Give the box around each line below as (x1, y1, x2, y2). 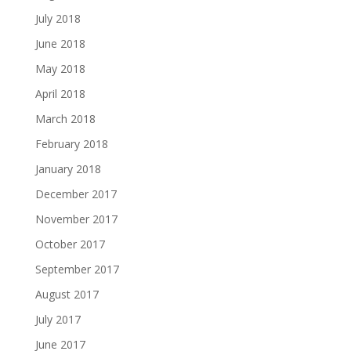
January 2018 (34, 161, 101, 176)
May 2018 (34, 61, 85, 76)
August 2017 (34, 287, 99, 302)
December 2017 (34, 186, 117, 201)
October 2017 (34, 237, 105, 251)
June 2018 (34, 36, 85, 51)
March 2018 (34, 111, 96, 126)
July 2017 (34, 312, 81, 327)
